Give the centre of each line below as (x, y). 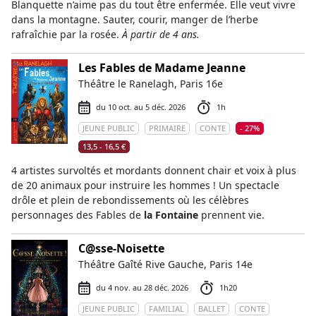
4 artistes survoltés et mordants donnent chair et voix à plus (154, 170)
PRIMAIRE (167, 128)
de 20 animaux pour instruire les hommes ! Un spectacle (145, 185)
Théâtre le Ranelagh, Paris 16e (151, 84)
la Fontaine (170, 215)
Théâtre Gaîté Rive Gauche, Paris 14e (165, 264)
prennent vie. (231, 215)
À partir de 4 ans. (161, 34)
